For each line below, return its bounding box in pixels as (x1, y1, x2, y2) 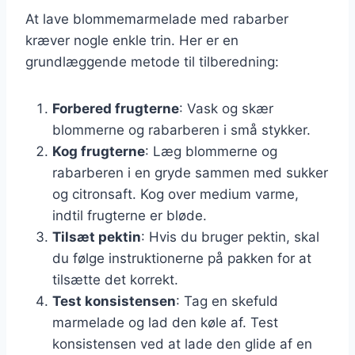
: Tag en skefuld (176, 292, 278, 309)
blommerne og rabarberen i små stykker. (52, 121, 311, 138)
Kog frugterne (52, 143, 145, 159)
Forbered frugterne (52, 100, 179, 116)
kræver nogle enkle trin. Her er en (25, 32, 239, 48)
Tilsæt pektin (52, 228, 141, 245)
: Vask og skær (179, 100, 273, 116)
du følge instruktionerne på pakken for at (52, 250, 311, 266)
